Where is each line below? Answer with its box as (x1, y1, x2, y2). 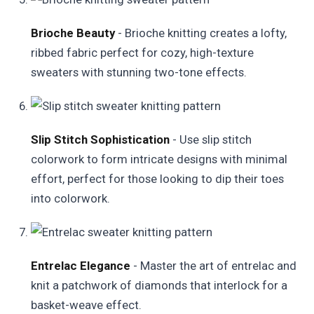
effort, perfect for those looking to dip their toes (31, 172, 284, 186)
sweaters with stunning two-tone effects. (31, 65, 247, 79)
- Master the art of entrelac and (130, 259, 296, 273)
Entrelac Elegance (31, 259, 130, 273)
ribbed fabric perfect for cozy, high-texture (31, 46, 254, 60)
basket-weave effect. (31, 298, 142, 312)
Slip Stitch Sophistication (31, 132, 170, 146)
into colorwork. (31, 191, 110, 205)
